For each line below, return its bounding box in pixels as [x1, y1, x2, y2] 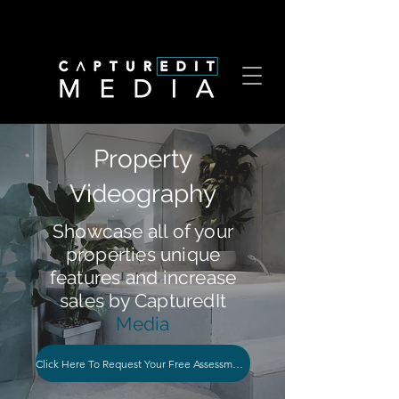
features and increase [49, 266, 237, 289]
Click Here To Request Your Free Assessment [232, 356, 243, 370]
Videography [69, 179, 216, 208]
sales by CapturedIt [60, 289, 226, 312]
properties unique [65, 243, 221, 265]
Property [93, 144, 192, 174]
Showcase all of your [52, 220, 234, 242]
